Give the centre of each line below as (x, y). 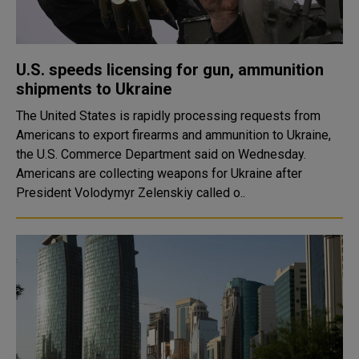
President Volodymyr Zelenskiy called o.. (131, 193)
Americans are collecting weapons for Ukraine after (159, 173)
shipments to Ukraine (94, 89)
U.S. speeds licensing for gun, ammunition (170, 70)
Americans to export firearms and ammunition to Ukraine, (173, 135)
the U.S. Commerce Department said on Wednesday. (161, 154)
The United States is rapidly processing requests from (168, 116)
